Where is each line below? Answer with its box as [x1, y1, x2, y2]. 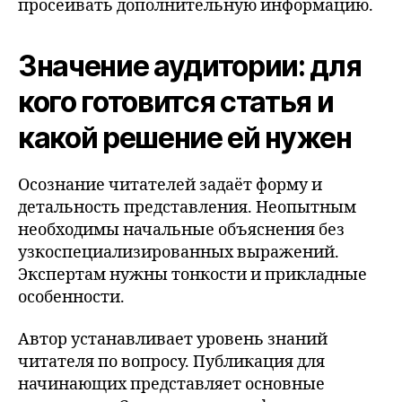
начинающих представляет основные [18, 374, 325, 395]
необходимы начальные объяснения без [18, 219, 345, 240]
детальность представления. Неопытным [18, 197, 356, 218]
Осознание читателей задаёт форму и [18, 174, 322, 196]
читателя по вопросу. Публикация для [18, 352, 325, 372]
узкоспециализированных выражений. [18, 241, 339, 263]
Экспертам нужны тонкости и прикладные [18, 264, 367, 285]
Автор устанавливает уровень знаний [18, 329, 328, 350]
